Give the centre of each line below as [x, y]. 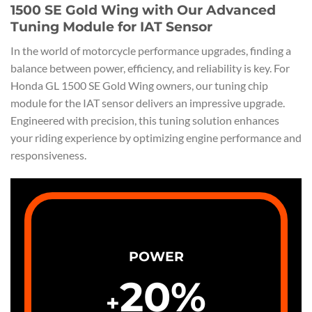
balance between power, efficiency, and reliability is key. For [150, 68]
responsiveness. [48, 155]
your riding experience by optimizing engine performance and [156, 137]
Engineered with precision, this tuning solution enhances [145, 120]
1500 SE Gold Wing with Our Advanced [143, 10]
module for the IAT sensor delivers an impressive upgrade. [148, 102]
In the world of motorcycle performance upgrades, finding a [151, 50]
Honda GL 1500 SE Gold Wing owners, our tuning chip [139, 85]
